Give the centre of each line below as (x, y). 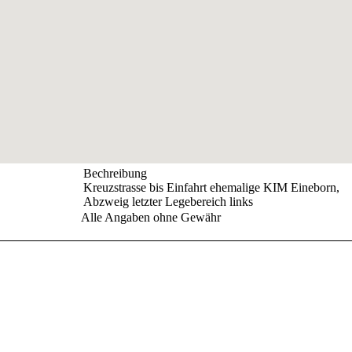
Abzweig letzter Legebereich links (168, 202)
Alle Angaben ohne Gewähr (150, 217)
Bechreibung (115, 173)
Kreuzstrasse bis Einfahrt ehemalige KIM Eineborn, (211, 187)
